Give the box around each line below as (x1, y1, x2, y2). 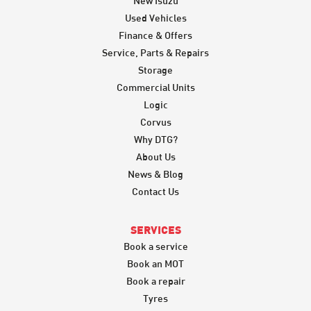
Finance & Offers (119, 28, 192, 41)
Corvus (140, 115, 171, 128)
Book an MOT (127, 257, 184, 269)
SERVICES (130, 225, 181, 236)
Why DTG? (133, 133, 178, 145)
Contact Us (132, 185, 179, 197)
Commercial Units (116, 81, 195, 93)
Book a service (123, 239, 188, 252)
